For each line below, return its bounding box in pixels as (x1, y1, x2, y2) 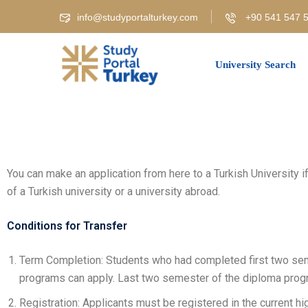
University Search (215, 59, 296, 70)
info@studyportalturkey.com (77, 12, 198, 23)
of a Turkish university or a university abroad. (7, 185, 220, 198)
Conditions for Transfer (7, 219, 127, 232)
